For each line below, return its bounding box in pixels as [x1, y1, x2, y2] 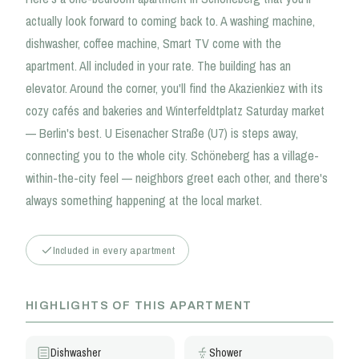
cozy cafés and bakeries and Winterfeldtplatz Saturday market [26, 101, 325, 119]
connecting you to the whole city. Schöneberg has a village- [26, 146, 319, 164]
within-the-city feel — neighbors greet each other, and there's [26, 168, 328, 187]
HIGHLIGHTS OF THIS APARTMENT [26, 299, 252, 312]
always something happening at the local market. [26, 191, 262, 209]
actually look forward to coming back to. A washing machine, [26, 11, 315, 30]
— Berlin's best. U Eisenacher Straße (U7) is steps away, [26, 123, 298, 142]
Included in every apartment [52, 243, 175, 258]
